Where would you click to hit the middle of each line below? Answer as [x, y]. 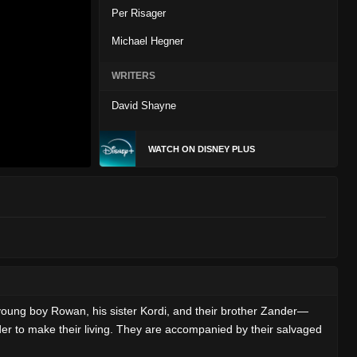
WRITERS [133, 76]
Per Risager [139, 13]
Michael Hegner [147, 41]
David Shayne [144, 106]
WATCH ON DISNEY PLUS [202, 149]
